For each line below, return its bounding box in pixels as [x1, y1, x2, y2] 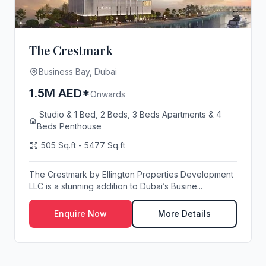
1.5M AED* [29, 86, 90, 100]
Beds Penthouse [36, 121, 102, 131]
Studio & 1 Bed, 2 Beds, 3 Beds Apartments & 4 [36, 109, 221, 119]
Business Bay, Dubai [39, 66, 117, 77]
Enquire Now [54, 208, 107, 218]
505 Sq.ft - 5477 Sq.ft [39, 140, 125, 150]
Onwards [90, 89, 125, 99]
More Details [158, 208, 211, 218]
